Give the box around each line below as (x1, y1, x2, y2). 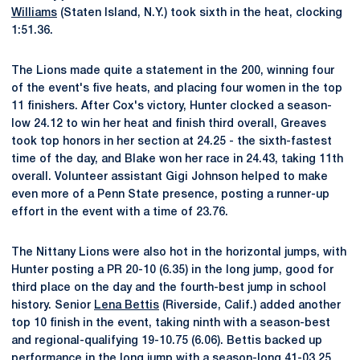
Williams (11, 8, 57, 18)
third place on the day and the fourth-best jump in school (11, 283, 326, 293)
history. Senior (11, 301, 94, 311)
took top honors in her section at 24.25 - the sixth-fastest (11, 137, 332, 147)
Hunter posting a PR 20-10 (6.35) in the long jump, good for (11, 265, 333, 276)
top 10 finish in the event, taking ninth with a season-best (11, 318, 330, 329)
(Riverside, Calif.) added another (159, 301, 341, 311)
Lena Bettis (94, 301, 159, 311)
